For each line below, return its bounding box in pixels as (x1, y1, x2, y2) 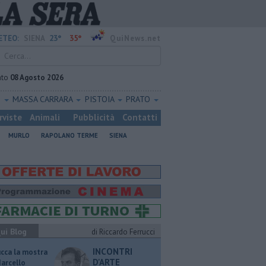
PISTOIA (84, 94, 116, 104)
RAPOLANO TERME (41, 131, 98, 140)
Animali (30, 112, 60, 123)
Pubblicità (73, 112, 115, 123)
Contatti (122, 112, 157, 123)
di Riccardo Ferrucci (91, 227, 155, 237)
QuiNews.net (110, 33, 161, 43)
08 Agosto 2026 (10, 72, 64, 83)
